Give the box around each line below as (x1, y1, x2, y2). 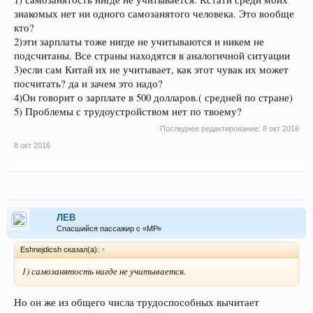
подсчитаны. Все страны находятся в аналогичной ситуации (14, 48, 290, 62)
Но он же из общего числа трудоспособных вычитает (14, 296, 259, 310)
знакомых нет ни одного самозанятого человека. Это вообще (14, 6, 294, 20)
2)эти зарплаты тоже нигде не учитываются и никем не (14, 34, 264, 48)
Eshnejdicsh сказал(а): (20, 245, 101, 254)
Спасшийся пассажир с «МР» (57, 224, 161, 233)
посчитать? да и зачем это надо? (14, 76, 163, 90)
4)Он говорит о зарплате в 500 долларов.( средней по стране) (14, 90, 293, 104)
